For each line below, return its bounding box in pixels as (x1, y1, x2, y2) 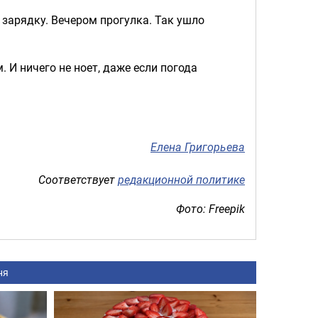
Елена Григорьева (150, 139, 245, 155)
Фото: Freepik (176, 200, 245, 216)
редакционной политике (118, 171, 245, 187)
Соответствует (38, 171, 118, 187)
